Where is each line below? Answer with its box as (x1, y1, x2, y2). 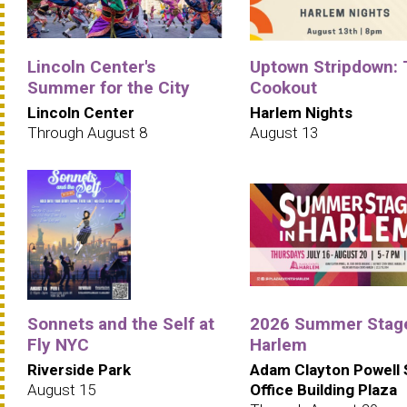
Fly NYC (27, 333, 89, 355)
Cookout (250, 76, 317, 98)
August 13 (250, 123, 318, 142)
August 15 (27, 380, 95, 399)
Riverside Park (27, 360, 131, 379)
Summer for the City (27, 76, 190, 98)
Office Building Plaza (250, 380, 397, 399)
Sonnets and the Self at (27, 313, 214, 334)
